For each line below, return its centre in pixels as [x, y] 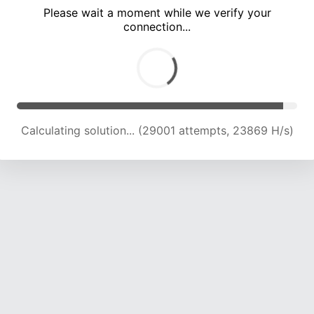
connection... [157, 27]
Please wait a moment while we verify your [157, 13]
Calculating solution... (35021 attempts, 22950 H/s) [157, 131]
